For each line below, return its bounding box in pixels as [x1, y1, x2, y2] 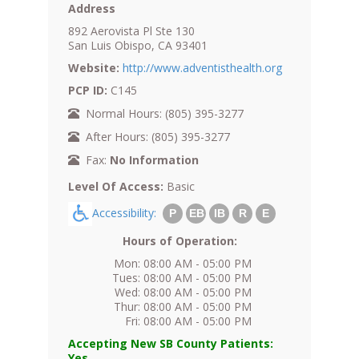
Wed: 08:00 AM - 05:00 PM [115, 284, 252, 300]
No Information [110, 152, 199, 168]
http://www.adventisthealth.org [123, 60, 282, 76]
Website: [68, 60, 119, 76]
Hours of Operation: [122, 232, 237, 248]
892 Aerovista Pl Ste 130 [68, 23, 195, 39]
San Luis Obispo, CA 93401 [68, 38, 208, 54]
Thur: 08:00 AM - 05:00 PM [114, 298, 252, 314]
